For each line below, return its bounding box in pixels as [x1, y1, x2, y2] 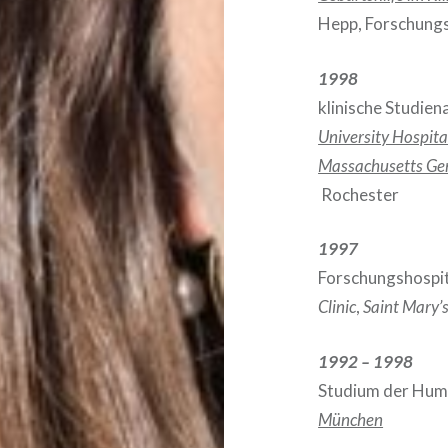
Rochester [321, 183, 400, 205]
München [318, 408, 384, 430]
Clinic [318, 296, 357, 318]
